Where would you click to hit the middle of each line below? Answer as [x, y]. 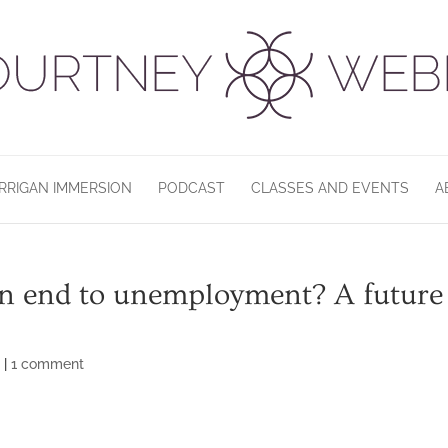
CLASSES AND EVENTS [330, 188]
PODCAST [191, 188]
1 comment [48, 364]
